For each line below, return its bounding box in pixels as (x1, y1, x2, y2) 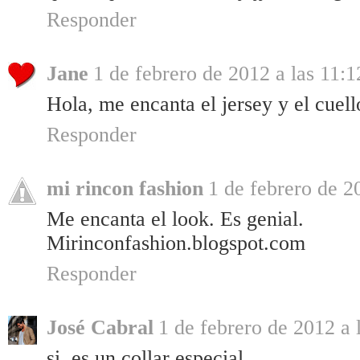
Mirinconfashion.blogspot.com (47, 231, 305, 256)
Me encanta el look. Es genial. (47, 207, 304, 231)
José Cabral (47, 316, 153, 340)
